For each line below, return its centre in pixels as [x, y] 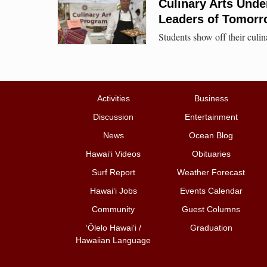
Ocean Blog [211, 136]
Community [113, 209]
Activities [113, 99]
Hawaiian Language [113, 240]
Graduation [211, 228]
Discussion [113, 117]
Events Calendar [211, 191]
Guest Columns [211, 209]
